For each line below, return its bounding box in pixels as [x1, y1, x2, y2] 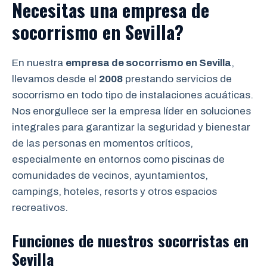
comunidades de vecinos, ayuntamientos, [12, 170, 208, 181]
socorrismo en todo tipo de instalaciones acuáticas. [12, 89, 253, 101]
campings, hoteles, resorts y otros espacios [12, 186, 217, 197]
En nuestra [12, 57, 66, 69]
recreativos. [12, 202, 68, 213]
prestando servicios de [123, 73, 232, 85]
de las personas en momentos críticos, [12, 138, 193, 149]
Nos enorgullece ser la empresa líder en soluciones [12, 105, 251, 117]
